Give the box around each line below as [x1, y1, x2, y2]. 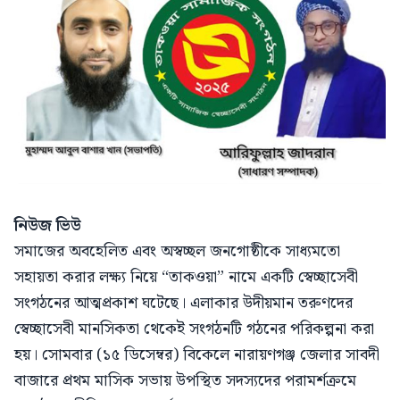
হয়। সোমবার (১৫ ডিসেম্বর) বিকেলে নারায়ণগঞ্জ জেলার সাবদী [14, 341, 379, 368]
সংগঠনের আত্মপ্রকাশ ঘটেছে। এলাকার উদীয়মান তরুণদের [14, 289, 353, 316]
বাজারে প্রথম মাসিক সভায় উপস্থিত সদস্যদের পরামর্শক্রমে [14, 367, 356, 394]
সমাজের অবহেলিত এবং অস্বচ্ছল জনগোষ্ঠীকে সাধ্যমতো [14, 237, 340, 264]
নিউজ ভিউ [14, 212, 81, 238]
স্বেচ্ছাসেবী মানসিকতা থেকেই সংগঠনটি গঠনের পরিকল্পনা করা [14, 315, 374, 342]
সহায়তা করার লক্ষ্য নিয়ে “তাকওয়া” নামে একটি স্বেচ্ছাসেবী [14, 263, 358, 290]
